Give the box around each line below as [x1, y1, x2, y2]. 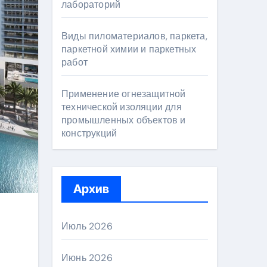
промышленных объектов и [61, 114, 186, 126]
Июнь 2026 [61, 252, 113, 264]
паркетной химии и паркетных [61, 43, 197, 55]
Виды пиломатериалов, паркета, [61, 30, 207, 42]
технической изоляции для [61, 101, 182, 113]
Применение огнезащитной [61, 88, 186, 100]
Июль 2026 [61, 220, 113, 232]
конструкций [61, 127, 117, 139]
